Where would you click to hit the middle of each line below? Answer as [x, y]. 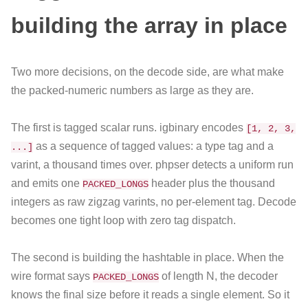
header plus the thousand [212, 184]
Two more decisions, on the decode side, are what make [147, 71]
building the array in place [149, 25]
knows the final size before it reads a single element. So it [150, 295]
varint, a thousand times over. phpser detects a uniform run [152, 165]
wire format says [52, 276]
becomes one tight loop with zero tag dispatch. [123, 221]
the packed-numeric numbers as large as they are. [132, 90]
